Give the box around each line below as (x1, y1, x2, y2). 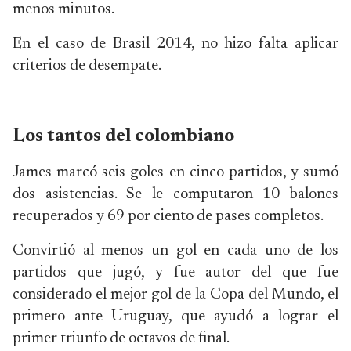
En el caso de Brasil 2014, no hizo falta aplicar (13, 36, 338, 52)
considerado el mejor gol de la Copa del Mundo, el (13, 287, 338, 302)
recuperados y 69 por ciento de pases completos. (13, 208, 324, 224)
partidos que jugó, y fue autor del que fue (13, 265, 338, 280)
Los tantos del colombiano (13, 127, 234, 146)
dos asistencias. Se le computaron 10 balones (13, 186, 338, 202)
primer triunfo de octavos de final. (13, 331, 230, 346)
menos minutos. (13, 2, 114, 17)
